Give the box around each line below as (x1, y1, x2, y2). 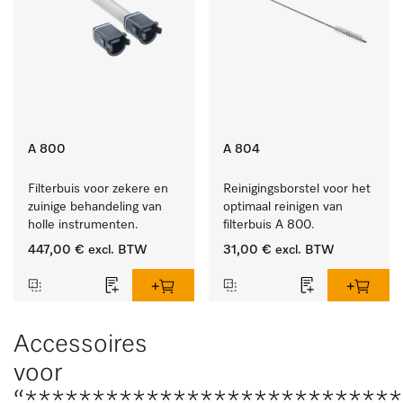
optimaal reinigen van (223, 201, 343, 213)
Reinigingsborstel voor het (223, 183, 371, 195)
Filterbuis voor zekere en (28, 183, 168, 195)
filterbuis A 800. (223, 219, 315, 231)
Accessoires (13, 332, 148, 357)
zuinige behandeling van (28, 201, 162, 213)
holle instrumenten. (28, 219, 139, 231)
